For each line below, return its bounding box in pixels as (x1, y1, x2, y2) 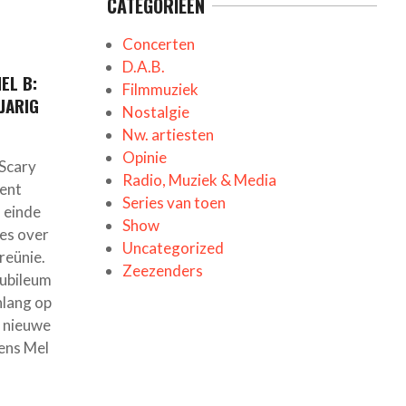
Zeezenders (121, 260, 203, 280)
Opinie (121, 147, 167, 167)
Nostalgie (121, 101, 189, 121)
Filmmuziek (121, 79, 198, 99)
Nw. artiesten (121, 124, 214, 144)
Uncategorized (121, 237, 224, 257)
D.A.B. (121, 56, 165, 76)
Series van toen (121, 192, 226, 212)
